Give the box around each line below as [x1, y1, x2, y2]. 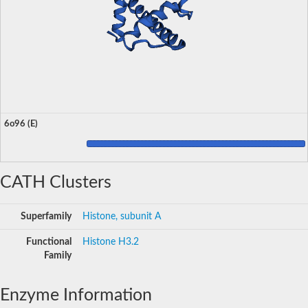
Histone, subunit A [82, 211, 161, 221]
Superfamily [21, 211, 71, 221]
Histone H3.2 [82, 236, 139, 247]
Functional [26, 236, 71, 247]
